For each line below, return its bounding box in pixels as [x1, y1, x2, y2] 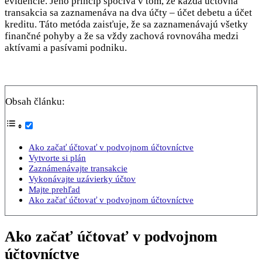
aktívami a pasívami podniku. [5, 42, 127, 53]
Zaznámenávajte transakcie [29, 163, 127, 173]
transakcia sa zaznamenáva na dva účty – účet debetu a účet [5, 6, 252, 18]
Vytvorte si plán [29, 152, 86, 163]
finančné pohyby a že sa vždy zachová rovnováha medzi [5, 30, 239, 42]
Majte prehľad [29, 184, 80, 194]
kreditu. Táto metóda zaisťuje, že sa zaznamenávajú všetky [5, 18, 248, 30]
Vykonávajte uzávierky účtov [29, 173, 136, 184]
